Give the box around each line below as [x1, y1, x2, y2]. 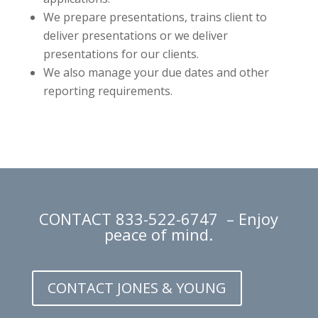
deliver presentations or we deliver [43, 28, 228, 43]
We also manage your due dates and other [43, 65, 269, 80]
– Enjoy [222, 208, 279, 229]
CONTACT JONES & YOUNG [47, 278, 226, 297]
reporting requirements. [43, 83, 172, 99]
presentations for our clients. [43, 46, 199, 62]
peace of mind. [104, 224, 214, 245]
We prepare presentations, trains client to [43, 9, 267, 25]
